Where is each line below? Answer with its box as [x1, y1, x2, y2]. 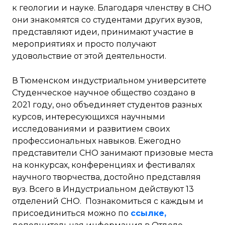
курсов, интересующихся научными [12, 112, 165, 122]
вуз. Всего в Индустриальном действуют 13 [12, 184, 194, 194]
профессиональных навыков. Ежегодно [12, 136, 181, 146]
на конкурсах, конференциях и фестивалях [12, 160, 195, 170]
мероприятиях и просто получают [12, 39, 156, 49]
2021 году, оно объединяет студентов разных [12, 100, 202, 110]
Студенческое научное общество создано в [12, 88, 195, 98]
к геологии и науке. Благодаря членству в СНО [12, 3, 211, 13]
